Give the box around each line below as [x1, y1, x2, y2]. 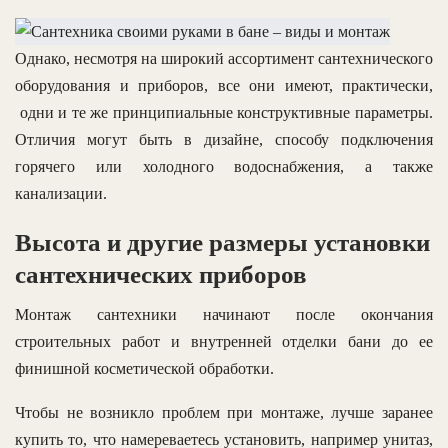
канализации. [15, 184, 107, 202]
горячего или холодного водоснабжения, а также [15, 157, 433, 175]
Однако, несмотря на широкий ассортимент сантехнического [15, 49, 433, 67]
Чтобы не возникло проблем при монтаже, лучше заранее [15, 403, 433, 421]
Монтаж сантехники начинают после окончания [15, 305, 433, 323]
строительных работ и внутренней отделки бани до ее [15, 332, 433, 350]
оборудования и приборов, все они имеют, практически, [15, 76, 433, 94]
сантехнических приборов [15, 260, 307, 288]
